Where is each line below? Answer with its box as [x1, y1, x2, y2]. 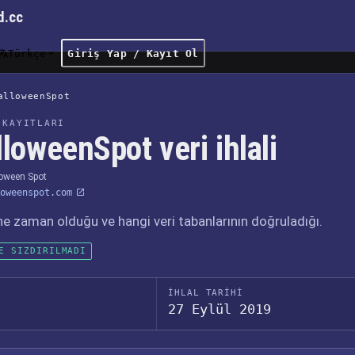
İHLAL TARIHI [168, 288, 243, 298]
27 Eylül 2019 [168, 301, 272, 317]
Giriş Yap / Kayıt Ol [67, 47, 199, 59]
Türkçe [8, 47, 47, 59]
